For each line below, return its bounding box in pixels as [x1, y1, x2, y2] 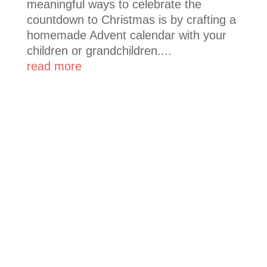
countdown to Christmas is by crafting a [26, 13, 236, 26]
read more [26, 59, 82, 73]
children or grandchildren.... [26, 44, 172, 57]
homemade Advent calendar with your [26, 28, 226, 42]
